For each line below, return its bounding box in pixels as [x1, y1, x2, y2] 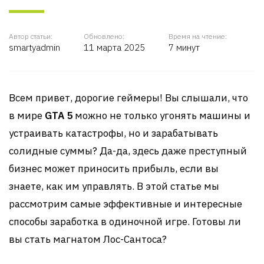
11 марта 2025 [84, 42, 145, 53]
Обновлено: [84, 32, 124, 41]
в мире [9, 109, 45, 122]
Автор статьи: [9, 32, 52, 41]
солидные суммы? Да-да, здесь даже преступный [9, 144, 247, 157]
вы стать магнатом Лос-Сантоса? [9, 233, 167, 246]
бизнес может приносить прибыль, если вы [9, 162, 219, 175]
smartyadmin [9, 42, 60, 53]
